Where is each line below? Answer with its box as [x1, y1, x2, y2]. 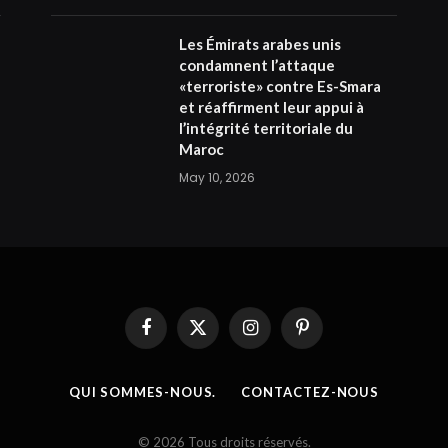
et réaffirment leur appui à [178, 97, 364, 116]
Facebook [144, 327, 203, 344]
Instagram [248, 327, 308, 344]
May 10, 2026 [178, 168, 255, 186]
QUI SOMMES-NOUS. [68, 383, 217, 400]
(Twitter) [196, 346, 248, 363]
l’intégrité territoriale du [178, 118, 353, 137]
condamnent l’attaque [178, 55, 335, 74]
